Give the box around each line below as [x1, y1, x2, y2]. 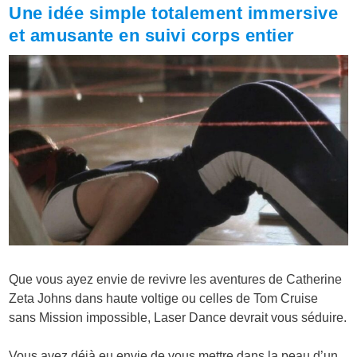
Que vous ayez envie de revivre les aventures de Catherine [9, 272, 343, 286]
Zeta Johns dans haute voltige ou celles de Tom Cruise [9, 291, 319, 305]
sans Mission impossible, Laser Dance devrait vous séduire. [9, 310, 347, 324]
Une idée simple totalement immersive [9, 2, 339, 23]
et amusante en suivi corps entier [9, 25, 295, 45]
